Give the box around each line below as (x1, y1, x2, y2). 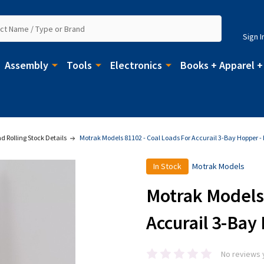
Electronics (110, 58, 162, 72)
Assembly (5, 58, 48, 72)
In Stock (153, 160, 181, 171)
